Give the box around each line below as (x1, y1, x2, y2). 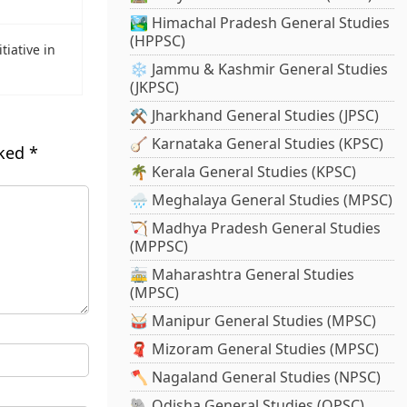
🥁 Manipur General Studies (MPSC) (130, 311, 377, 332)
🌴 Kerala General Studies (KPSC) (130, 162, 357, 183)
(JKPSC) (130, 77, 180, 98)
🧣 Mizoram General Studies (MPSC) (130, 339, 380, 360)
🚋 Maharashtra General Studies (130, 264, 355, 285)
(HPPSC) (130, 31, 186, 52)
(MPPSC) (130, 236, 189, 257)
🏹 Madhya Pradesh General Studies (130, 218, 382, 239)
